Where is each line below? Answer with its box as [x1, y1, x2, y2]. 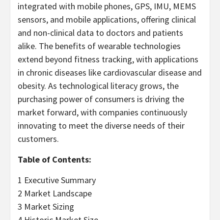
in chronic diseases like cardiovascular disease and [18, 66, 202, 78]
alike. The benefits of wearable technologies [18, 40, 181, 52]
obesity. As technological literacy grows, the [18, 80, 179, 91]
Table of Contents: [18, 153, 91, 165]
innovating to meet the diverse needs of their [18, 119, 185, 131]
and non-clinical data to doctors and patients [18, 27, 183, 38]
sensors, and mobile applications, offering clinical [18, 13, 196, 25]
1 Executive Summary [18, 174, 96, 186]
